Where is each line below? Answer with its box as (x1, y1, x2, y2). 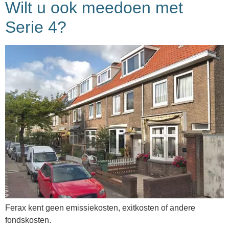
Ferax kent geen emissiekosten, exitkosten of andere (5, 203, 195, 213)
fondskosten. (5, 216, 51, 225)
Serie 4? (5, 18, 66, 37)
